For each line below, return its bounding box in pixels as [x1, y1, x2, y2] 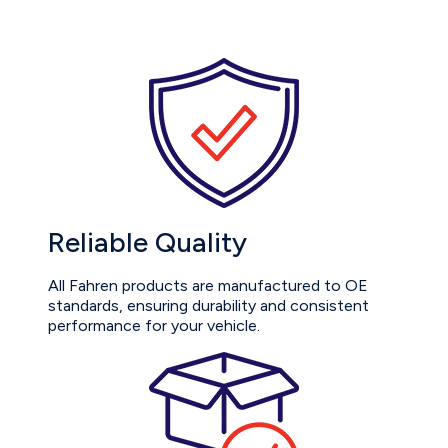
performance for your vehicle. [48, 315, 260, 335]
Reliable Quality [48, 224, 247, 259]
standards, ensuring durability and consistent [48, 295, 369, 315]
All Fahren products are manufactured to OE [48, 275, 368, 295]
